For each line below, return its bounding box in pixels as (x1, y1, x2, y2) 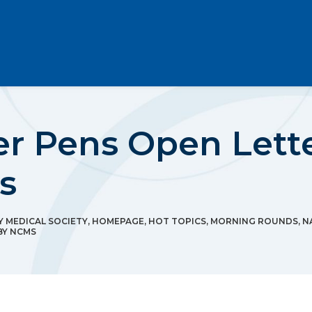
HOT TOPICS (148, 216, 206, 226)
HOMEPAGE (92, 216, 144, 226)
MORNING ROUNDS (210, 216, 298, 226)
